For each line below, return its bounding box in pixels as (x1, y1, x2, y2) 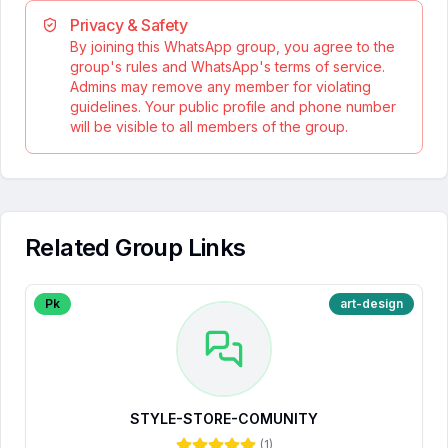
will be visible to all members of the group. (70, 118, 348, 135)
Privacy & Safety (70, 15, 188, 35)
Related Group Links (25, 233, 246, 262)
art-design (340, 296, 403, 311)
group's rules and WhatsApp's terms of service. (70, 58, 385, 75)
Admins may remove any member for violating (70, 78, 371, 95)
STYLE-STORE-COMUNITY (130, 410, 318, 427)
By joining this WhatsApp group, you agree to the (70, 38, 395, 55)
